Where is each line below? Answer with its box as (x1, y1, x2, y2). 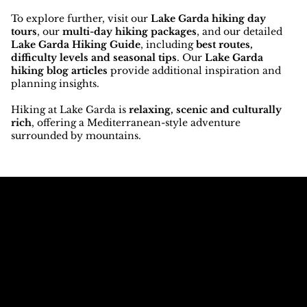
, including (140, 38, 197, 51)
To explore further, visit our (11, 12, 151, 25)
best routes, (196, 38, 254, 51)
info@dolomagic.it (155, 258, 247, 271)
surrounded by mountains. (11, 130, 142, 143)
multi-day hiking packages (62, 25, 197, 38)
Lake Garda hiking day (151, 12, 267, 25)
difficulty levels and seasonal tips (11, 51, 177, 64)
